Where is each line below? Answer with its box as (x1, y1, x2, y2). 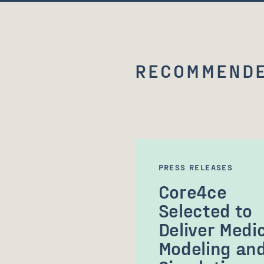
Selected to (158, 199, 253, 221)
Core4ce (158, 180, 227, 202)
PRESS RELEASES (158, 162, 233, 172)
